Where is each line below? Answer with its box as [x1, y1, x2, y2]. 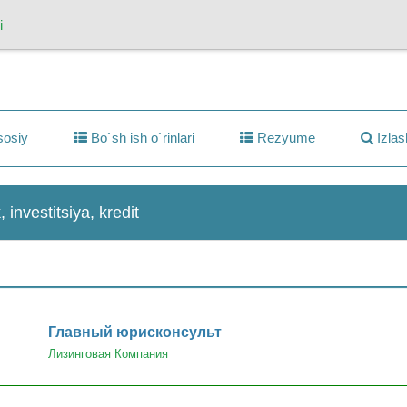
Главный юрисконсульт [47, 323, 222, 340]
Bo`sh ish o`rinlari [86, 129, 194, 145]
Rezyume [253, 129, 315, 145]
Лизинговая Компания [47, 346, 168, 361]
